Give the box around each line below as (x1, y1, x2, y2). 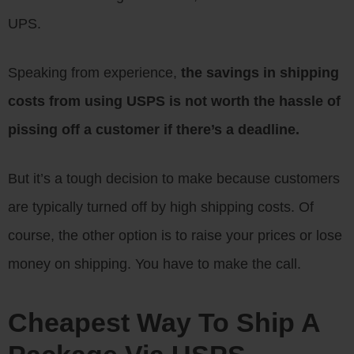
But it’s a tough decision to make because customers (8, 171, 340, 186)
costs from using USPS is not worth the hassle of (8, 93, 341, 109)
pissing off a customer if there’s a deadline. (8, 122, 299, 137)
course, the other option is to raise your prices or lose (8, 228, 342, 243)
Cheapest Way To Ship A (8, 307, 320, 337)
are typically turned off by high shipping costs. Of (8, 199, 314, 215)
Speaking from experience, (8, 65, 181, 81)
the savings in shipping (181, 65, 339, 81)
